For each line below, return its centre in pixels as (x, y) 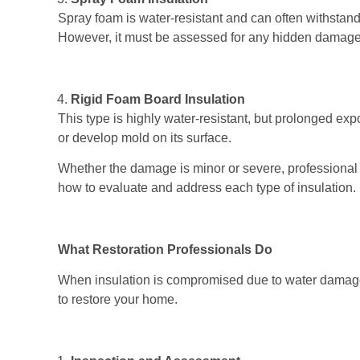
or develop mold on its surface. (145, 137)
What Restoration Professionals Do (165, 250)
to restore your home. (118, 300)
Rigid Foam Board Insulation (158, 99)
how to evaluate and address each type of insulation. (207, 188)
